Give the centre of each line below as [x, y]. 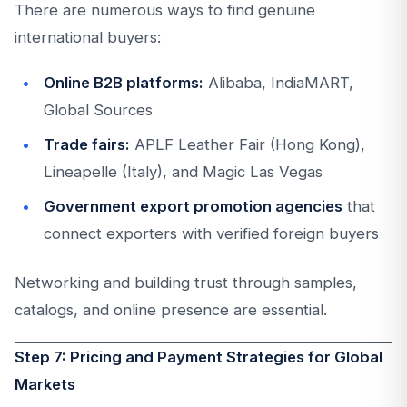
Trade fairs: [87, 144]
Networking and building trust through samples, [186, 283]
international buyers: [88, 37]
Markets [45, 384]
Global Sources [98, 110]
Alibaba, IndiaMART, [278, 83]
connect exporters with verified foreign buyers [211, 233]
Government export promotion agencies [193, 206]
